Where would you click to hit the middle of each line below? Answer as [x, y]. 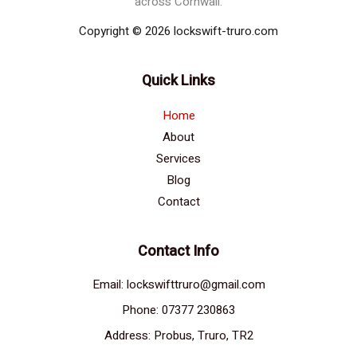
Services [178, 159]
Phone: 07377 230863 [178, 310]
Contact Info [178, 252]
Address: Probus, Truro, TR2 [178, 335]
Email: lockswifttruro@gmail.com [178, 284]
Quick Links [178, 81]
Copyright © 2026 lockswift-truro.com [178, 31]
